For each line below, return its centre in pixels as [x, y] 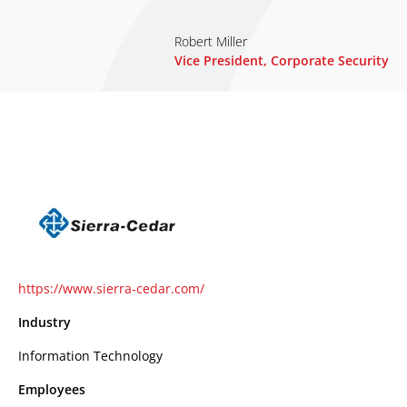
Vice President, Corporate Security [282, 60]
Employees [52, 389]
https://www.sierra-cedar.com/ [111, 288]
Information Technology [90, 356]
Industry [45, 322]
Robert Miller [211, 41]
